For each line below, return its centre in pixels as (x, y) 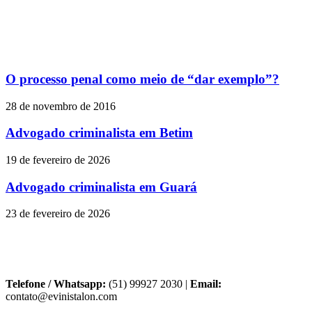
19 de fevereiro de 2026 (58, 160)
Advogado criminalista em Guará (101, 187)
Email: (206, 284)
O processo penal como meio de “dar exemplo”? (142, 79)
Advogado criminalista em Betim (99, 133)
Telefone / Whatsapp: (56, 284)
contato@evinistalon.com (61, 297)
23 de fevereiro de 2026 (58, 214)
